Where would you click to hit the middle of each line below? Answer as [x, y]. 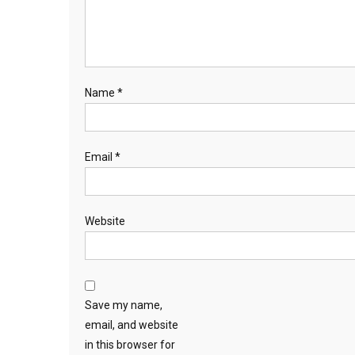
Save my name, [124, 305]
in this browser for [130, 344]
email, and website [132, 324]
